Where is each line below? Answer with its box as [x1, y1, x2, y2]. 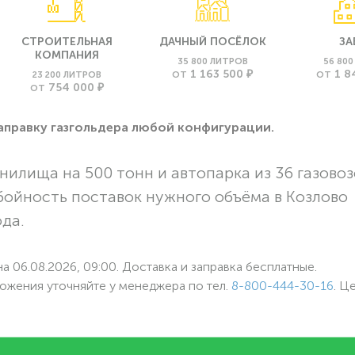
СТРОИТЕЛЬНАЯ [21, 34, 113, 48]
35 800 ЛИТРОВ [177, 55, 248, 67]
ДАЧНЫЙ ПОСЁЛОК [158, 34, 266, 48]
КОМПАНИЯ [34, 48, 99, 62]
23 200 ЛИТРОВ [32, 68, 101, 80]
